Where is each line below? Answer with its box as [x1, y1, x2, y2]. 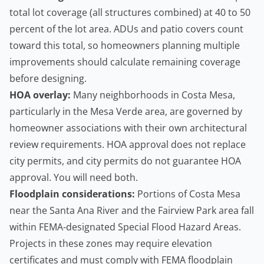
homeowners [101, 39, 160, 52]
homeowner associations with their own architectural [9, 121, 247, 135]
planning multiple [160, 39, 240, 52]
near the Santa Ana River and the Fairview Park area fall [9, 204, 254, 217]
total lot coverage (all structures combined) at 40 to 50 [9, 6, 250, 19]
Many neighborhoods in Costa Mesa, [71, 88, 235, 102]
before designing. [9, 72, 87, 85]
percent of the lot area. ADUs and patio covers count [9, 22, 243, 36]
